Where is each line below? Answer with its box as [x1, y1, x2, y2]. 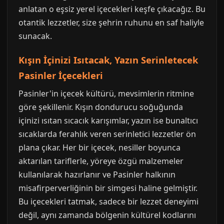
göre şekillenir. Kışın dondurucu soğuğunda [18, 101, 183, 112]
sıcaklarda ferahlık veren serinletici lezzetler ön [18, 128, 196, 139]
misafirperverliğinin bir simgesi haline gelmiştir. [18, 182, 197, 193]
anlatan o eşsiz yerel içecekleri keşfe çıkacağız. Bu [18, 3, 205, 14]
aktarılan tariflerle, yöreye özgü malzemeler [18, 155, 183, 166]
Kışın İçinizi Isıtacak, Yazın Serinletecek [18, 53, 198, 66]
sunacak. [18, 30, 52, 41]
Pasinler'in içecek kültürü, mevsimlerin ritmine [18, 88, 194, 99]
